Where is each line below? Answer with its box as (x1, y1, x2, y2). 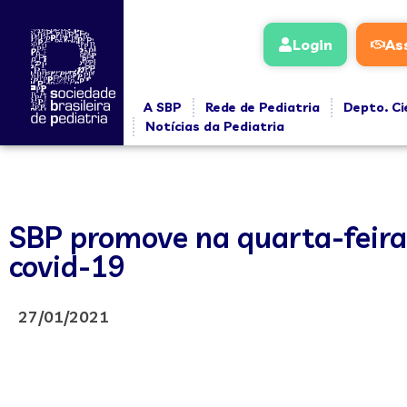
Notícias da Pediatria (144, 118, 284, 134)
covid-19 (9, 248, 125, 284)
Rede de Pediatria (204, 99, 320, 115)
